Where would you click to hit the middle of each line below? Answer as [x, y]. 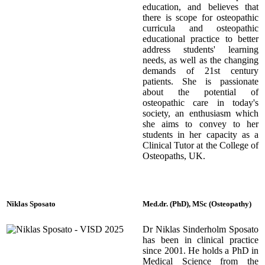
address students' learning [201, 49]
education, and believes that [201, 7]
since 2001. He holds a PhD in [201, 250]
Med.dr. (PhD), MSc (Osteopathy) [197, 203]
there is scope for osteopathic [201, 17]
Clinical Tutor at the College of [201, 145]
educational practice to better [201, 38]
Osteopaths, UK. [174, 156]
